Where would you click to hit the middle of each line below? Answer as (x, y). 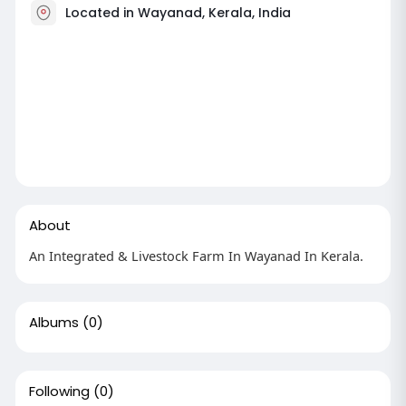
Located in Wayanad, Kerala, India (178, 12)
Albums (53, 322)
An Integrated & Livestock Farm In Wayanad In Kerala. (196, 255)
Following (59, 391)
